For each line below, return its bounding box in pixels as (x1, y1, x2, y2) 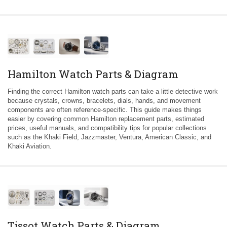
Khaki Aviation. (8, 142, 52, 150)
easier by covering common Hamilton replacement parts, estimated (8, 115, 204, 123)
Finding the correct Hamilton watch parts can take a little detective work (8, 88, 218, 96)
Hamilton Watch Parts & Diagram (8, 67, 178, 82)
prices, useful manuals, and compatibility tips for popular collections (8, 124, 207, 132)
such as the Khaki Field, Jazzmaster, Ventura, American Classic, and (8, 133, 211, 141)
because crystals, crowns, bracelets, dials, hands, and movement (8, 97, 201, 105)
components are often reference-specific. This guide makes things (8, 106, 202, 114)
